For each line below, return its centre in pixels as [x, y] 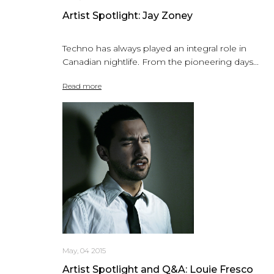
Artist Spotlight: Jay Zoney [128, 15]
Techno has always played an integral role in [154, 48]
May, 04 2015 [84, 250]
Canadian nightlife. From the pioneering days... [161, 61]
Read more [82, 86]
